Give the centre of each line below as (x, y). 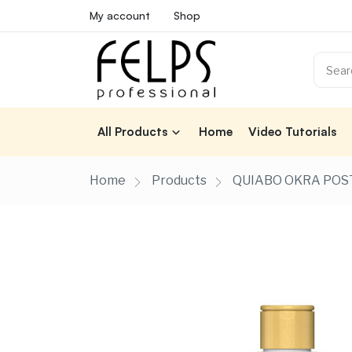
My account (120, 15)
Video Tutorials (292, 132)
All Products (132, 132)
